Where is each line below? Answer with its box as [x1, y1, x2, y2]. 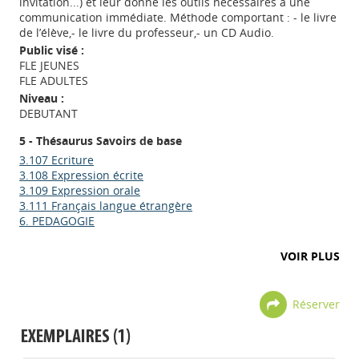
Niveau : [19, 91, 65, 106]
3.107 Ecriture [19, 152, 95, 167]
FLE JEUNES [19, 58, 80, 73]
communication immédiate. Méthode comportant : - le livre [19, 10, 337, 25]
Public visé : [19, 42, 85, 58]
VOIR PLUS [280, 248, 340, 264]
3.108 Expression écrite [19, 167, 144, 183]
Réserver [292, 296, 340, 312]
